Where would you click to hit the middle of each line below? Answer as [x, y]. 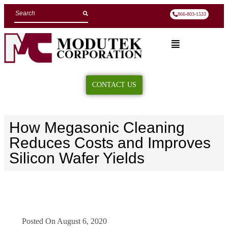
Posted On [39, 221]
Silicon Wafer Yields [77, 158]
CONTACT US [114, 84]
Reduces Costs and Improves [110, 142]
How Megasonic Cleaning [97, 127]
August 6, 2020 [82, 221]
